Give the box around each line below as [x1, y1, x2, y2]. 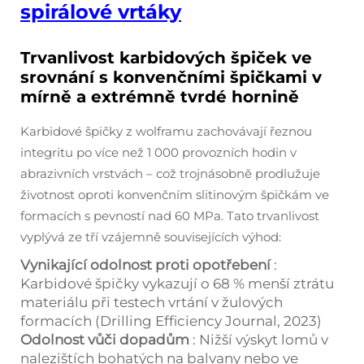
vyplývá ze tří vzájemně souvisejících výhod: [20, 228, 281, 245]
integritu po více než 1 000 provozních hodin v [20, 144, 297, 160]
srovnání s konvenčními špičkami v [20, 67, 322, 87]
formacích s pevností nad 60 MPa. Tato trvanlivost [20, 207, 319, 223]
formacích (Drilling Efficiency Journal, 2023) [20, 312, 322, 329]
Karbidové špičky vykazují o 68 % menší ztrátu [20, 275, 334, 292]
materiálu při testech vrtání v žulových [20, 293, 283, 310]
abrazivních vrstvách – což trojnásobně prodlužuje [20, 165, 320, 181]
